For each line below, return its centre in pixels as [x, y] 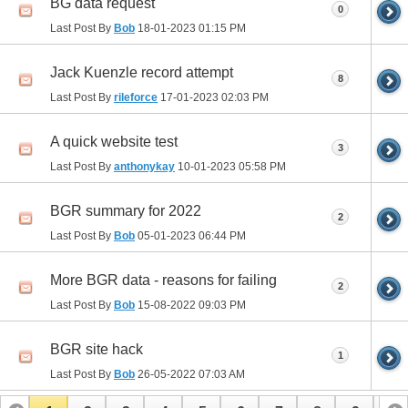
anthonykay [144, 166]
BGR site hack [97, 349]
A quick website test [114, 141]
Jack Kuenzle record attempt [142, 72]
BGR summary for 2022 [126, 210]
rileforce [136, 97]
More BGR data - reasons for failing [163, 280]
